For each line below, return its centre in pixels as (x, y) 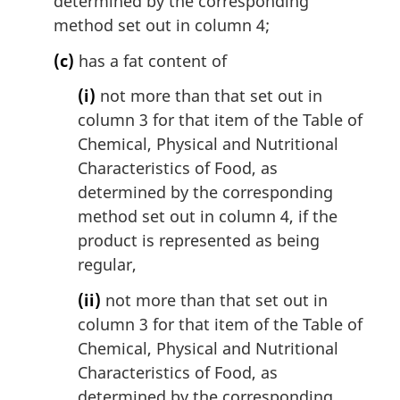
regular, (107, 265)
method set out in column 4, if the (208, 217)
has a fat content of (150, 60)
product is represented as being (199, 241)
